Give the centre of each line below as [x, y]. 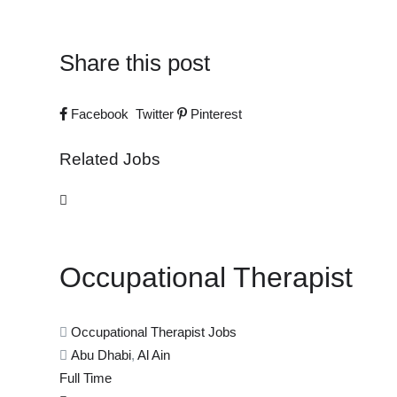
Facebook [100, 114]
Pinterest [214, 114]
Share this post [135, 63]
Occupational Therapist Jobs [154, 332]
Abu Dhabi [101, 355]
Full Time [86, 378]
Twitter [155, 114]
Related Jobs [110, 160]
